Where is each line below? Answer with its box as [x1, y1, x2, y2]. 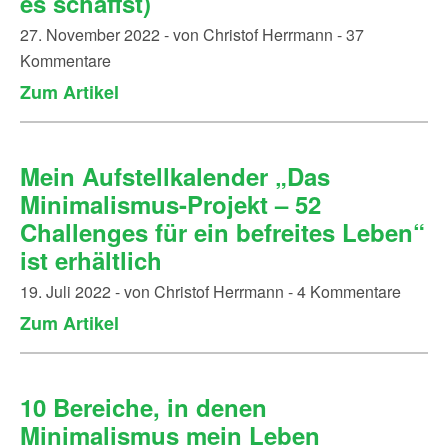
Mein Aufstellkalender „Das [20, 159, 330, 193]
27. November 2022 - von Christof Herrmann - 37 [20, 23, 364, 46]
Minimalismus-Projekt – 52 [20, 187, 321, 221]
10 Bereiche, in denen [20, 390, 267, 424]
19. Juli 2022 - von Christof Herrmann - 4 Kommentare [20, 280, 401, 303]
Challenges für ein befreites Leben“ [20, 215, 425, 249]
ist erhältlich [20, 243, 162, 277]
